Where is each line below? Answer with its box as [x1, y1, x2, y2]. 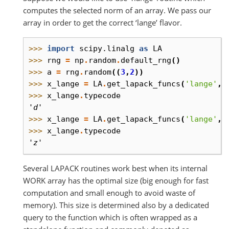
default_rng [121, 55, 171, 65]
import [47, 43, 75, 53]
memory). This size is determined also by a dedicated [23, 199, 209, 210]
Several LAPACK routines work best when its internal [23, 163, 208, 173]
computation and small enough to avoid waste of [23, 187, 195, 198]
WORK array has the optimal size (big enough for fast [23, 175, 209, 186]
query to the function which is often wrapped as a [23, 212, 197, 222]
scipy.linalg [79, 43, 134, 53]
